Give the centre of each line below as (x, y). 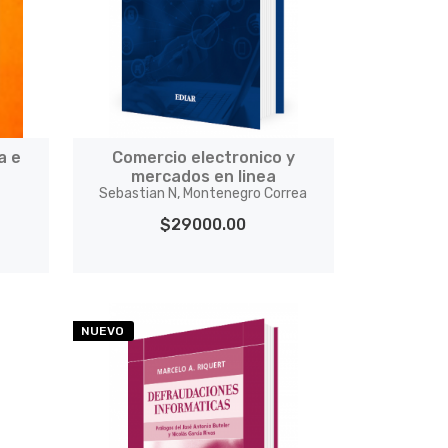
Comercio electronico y (203, 157)
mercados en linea (203, 176)
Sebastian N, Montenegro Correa (203, 193)
